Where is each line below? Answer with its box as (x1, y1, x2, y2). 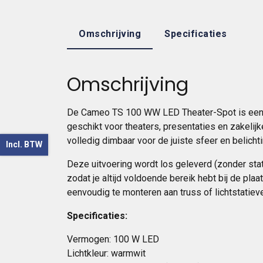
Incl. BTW (6, 140, 42, 150)
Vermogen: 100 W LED (67, 234, 159, 245)
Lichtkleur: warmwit (67, 248, 146, 259)
